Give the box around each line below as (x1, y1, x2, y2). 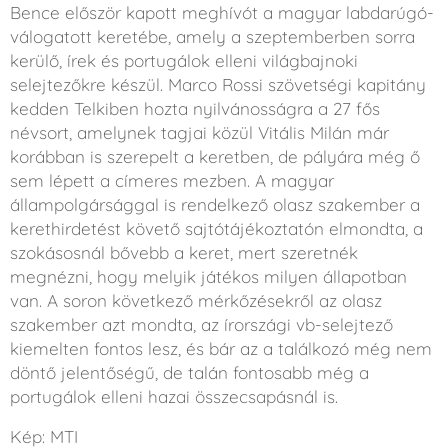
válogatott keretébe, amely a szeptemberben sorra (10, 26, 415, 47)
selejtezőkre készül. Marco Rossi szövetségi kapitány (10, 74, 426, 95)
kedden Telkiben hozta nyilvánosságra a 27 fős (10, 98, 380, 119)
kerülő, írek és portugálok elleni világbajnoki (10, 50, 358, 71)
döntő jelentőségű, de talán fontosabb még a (10, 362, 369, 383)
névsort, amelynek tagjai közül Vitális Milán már (10, 122, 389, 143)
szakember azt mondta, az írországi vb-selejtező (10, 314, 393, 335)
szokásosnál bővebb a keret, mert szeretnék (10, 242, 358, 263)
